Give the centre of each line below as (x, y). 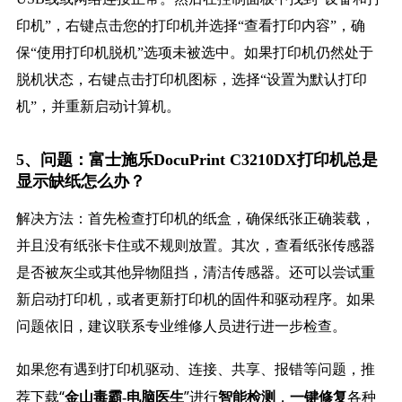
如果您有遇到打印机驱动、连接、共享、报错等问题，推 (195, 369)
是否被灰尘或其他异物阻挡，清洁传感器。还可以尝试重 (195, 273)
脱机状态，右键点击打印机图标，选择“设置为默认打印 (191, 80)
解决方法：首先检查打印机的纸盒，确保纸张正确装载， (195, 219)
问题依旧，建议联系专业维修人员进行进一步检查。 (181, 327)
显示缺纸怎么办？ (80, 182)
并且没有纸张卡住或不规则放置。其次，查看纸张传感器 (195, 246)
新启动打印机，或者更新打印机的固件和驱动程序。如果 (195, 300)
